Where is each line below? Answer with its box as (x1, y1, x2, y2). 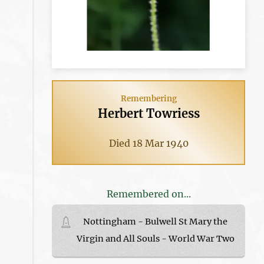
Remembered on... (106, 187, 191, 200)
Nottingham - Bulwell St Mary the (83, 216, 228, 227)
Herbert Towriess (97, 105, 200, 121)
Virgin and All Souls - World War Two (76, 233, 235, 244)
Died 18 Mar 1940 (108, 137, 189, 149)
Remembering (120, 93, 177, 104)
